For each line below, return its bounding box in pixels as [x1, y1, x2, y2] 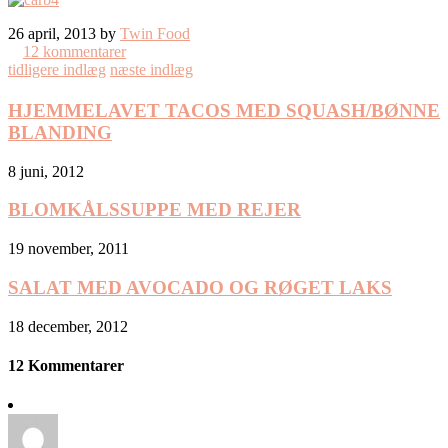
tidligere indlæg [8, 60, 106, 78]
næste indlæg [110, 60, 193, 78]
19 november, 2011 [8, 240, 129, 258]
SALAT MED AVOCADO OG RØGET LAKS [8, 276, 392, 298]
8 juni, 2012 [8, 162, 84, 180]
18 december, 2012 [8, 317, 128, 335]
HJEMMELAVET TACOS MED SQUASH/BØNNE [8, 99, 440, 121]
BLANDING [8, 121, 112, 143]
